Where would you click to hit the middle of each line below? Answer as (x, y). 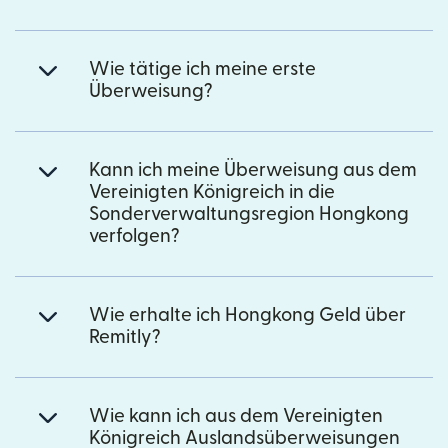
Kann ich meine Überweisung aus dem (253, 170)
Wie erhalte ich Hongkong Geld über (247, 315)
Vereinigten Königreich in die (212, 192)
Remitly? (125, 337)
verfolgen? (134, 236)
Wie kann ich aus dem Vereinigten (236, 416)
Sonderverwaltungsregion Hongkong (249, 214)
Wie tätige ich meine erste (202, 69)
